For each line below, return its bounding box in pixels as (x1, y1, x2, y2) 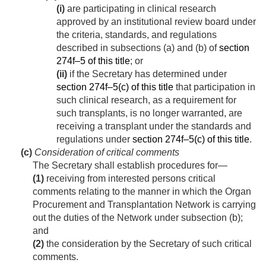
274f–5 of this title (56, 56, 130, 66)
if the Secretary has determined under (67, 69, 227, 80)
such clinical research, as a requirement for (56, 95, 236, 106)
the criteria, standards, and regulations (56, 30, 217, 40)
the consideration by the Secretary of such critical (44, 239, 252, 249)
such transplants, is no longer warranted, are (56, 108, 242, 119)
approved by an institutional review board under (56, 17, 256, 27)
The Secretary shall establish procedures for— (33, 160, 227, 171)
